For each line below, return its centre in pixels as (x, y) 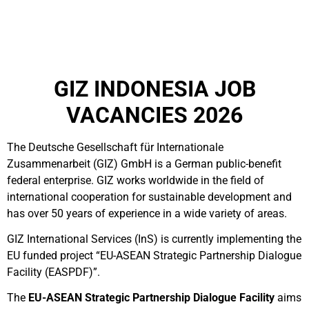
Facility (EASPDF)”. (53, 272)
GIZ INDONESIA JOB (154, 89)
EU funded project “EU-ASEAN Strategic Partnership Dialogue (154, 256)
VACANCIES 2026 (154, 115)
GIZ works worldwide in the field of (180, 180)
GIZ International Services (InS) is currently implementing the (154, 239)
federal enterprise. (52, 180)
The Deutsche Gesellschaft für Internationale (115, 147)
